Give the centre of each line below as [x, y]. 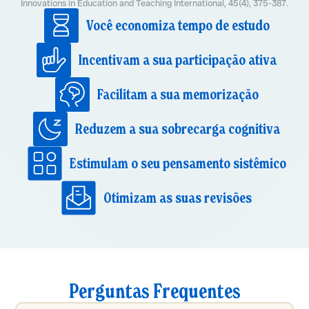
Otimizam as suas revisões [178, 198]
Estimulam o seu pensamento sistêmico [178, 164]
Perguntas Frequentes [154, 292]
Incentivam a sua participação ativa [178, 60]
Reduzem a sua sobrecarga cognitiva [178, 129]
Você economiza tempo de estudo [178, 26]
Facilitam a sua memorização [178, 95]
